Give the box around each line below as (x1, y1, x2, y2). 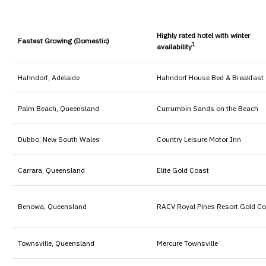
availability (157, 42, 192, 51)
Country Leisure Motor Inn (157, 134, 241, 144)
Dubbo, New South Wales (18, 134, 100, 144)
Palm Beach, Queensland (18, 103, 99, 113)
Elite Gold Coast (157, 165, 209, 175)
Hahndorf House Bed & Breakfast (157, 72, 264, 82)
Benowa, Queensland (18, 201, 87, 211)
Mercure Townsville (157, 238, 218, 248)
